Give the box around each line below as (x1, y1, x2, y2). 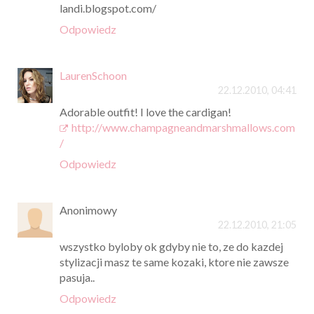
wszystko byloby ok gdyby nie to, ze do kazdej (60, 239, 283, 253)
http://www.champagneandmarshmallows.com (71, 120, 295, 134)
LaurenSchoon (60, 68, 127, 82)
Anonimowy (60, 203, 117, 217)
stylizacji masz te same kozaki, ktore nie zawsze (60, 254, 289, 268)
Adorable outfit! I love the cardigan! (60, 104, 231, 118)
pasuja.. (60, 270, 95, 284)
